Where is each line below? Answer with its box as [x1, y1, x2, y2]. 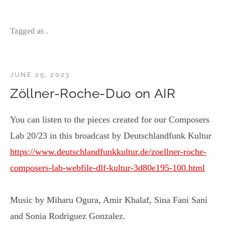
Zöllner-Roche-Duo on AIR [10, 85, 176, 101]
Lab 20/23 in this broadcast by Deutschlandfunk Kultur [10, 130, 211, 141]
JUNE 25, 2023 [10, 70, 70, 78]
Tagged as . [10, 26, 49, 35]
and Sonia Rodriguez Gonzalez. [10, 210, 126, 221]
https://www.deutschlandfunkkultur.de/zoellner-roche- [10, 146, 206, 157]
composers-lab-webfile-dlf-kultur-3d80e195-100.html [10, 162, 205, 173]
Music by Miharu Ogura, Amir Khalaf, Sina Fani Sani [10, 194, 207, 205]
